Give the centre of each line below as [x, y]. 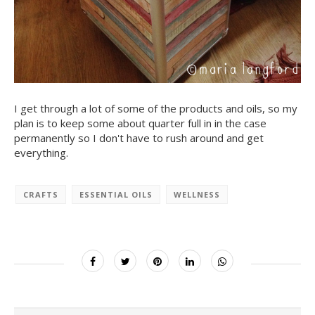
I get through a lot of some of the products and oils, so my [156, 108]
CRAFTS [41, 194]
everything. [41, 152]
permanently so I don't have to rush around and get [139, 137]
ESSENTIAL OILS [116, 194]
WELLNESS [197, 194]
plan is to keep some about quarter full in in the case [140, 123]
